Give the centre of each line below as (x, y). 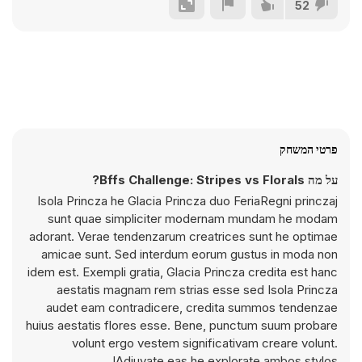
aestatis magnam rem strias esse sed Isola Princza (197, 290)
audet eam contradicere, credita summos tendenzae (192, 307)
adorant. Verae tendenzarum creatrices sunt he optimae (183, 236)
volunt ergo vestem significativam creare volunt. (205, 343)
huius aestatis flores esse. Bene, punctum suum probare (182, 325)
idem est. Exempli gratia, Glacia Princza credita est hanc (183, 272)
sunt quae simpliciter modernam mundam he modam (193, 219)
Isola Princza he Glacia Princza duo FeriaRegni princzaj (187, 201)
